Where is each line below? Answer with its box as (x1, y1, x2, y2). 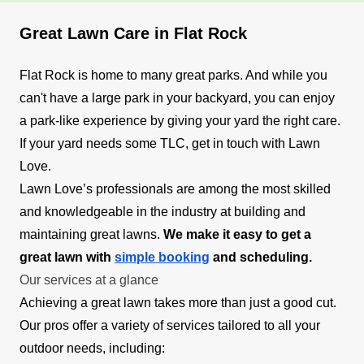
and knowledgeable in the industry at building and (19, 204, 305, 219)
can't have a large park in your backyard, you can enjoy (19, 90, 335, 105)
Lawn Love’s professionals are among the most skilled (19, 181, 331, 196)
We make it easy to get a (163, 227, 311, 241)
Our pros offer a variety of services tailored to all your (19, 318, 320, 332)
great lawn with (19, 249, 115, 264)
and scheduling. (210, 249, 312, 264)
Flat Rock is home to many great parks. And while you (19, 67, 327, 82)
